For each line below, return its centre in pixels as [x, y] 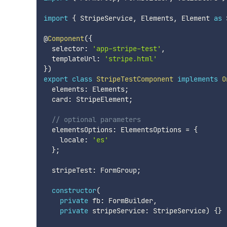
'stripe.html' [130, 59]
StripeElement [100, 99]
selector [64, 48]
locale [64, 140]
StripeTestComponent [135, 79]
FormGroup [116, 170]
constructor [74, 190]
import [55, 18]
